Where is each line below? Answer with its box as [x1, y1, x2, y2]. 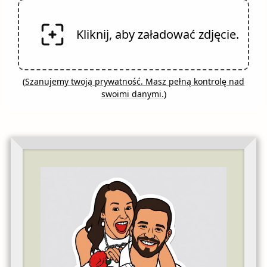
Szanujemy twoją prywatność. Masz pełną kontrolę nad [25, 75, 244, 87]
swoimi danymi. [101, 88, 164, 100]
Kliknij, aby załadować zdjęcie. [76, 26, 239, 42]
